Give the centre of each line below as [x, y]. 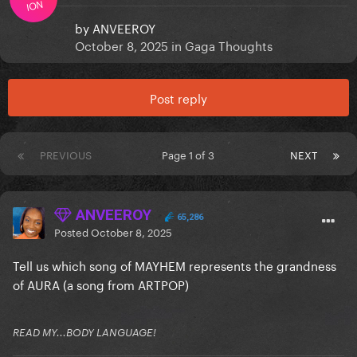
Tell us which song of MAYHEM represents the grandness [175, 265]
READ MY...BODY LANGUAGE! [84, 333]
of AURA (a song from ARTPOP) [102, 284]
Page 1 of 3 [191, 154]
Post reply [178, 98]
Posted [73, 231]
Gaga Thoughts [229, 45]
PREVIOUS [66, 154]
